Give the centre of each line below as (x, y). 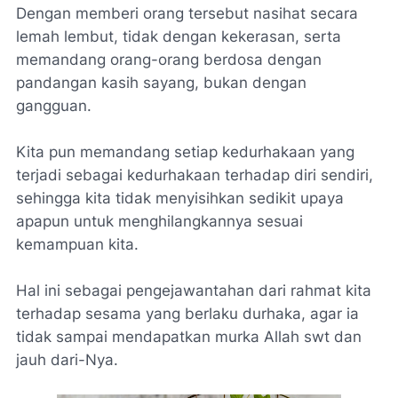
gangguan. (54, 106)
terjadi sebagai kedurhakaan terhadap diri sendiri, (195, 175)
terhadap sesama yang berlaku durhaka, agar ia (187, 314)
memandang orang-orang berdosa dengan (169, 60)
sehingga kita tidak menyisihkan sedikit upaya (180, 198)
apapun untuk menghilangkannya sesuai (159, 221)
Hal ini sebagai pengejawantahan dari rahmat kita (194, 291)
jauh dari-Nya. (67, 360)
